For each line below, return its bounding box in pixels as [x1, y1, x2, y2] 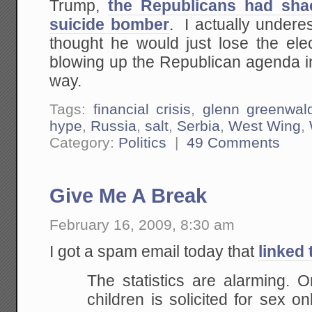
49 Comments [187, 134, 281, 150]
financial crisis [93, 100, 192, 117]
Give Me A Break [49, 184, 208, 207]
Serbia [177, 117, 221, 134]
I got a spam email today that [49, 243, 259, 261]
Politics [118, 134, 167, 150]
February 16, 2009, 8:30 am [49, 217, 235, 233]
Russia [91, 117, 137, 134]
